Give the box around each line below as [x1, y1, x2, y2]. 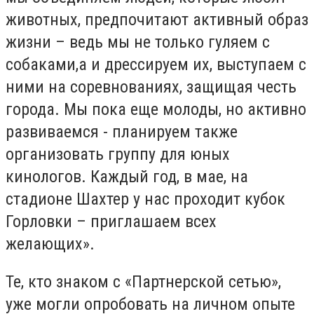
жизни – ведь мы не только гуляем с [6, 32, 270, 52]
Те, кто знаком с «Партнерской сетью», [6, 271, 281, 292]
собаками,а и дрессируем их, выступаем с [6, 54, 306, 74]
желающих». [6, 233, 95, 254]
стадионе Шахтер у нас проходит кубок [6, 189, 285, 209]
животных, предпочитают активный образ [6, 9, 308, 29]
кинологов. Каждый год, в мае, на [6, 166, 248, 186]
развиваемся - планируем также [6, 121, 238, 142]
